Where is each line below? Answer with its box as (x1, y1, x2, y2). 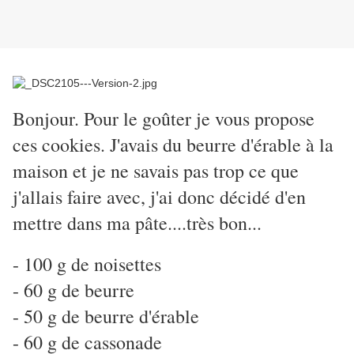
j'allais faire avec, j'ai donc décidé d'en (13, 184, 306, 210)
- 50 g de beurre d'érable (13, 303, 199, 330)
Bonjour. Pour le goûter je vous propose (13, 106, 314, 132)
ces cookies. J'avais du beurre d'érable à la (13, 132, 333, 158)
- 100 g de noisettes (13, 251, 161, 277)
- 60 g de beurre (13, 277, 134, 303)
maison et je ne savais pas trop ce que (13, 158, 299, 184)
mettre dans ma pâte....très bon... (13, 210, 262, 236)
